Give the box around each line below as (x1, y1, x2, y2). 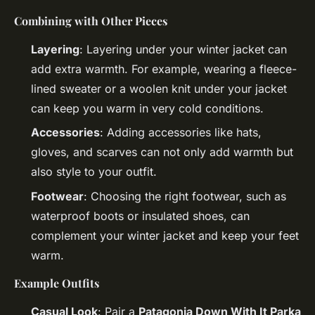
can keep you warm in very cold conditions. (31, 101, 264, 115)
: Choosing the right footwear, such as (84, 188, 286, 203)
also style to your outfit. (31, 165, 157, 179)
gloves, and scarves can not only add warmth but (31, 145, 293, 160)
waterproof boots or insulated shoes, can (31, 208, 250, 223)
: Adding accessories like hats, (100, 125, 262, 140)
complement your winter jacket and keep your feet (31, 228, 299, 243)
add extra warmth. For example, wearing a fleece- (31, 61, 297, 76)
